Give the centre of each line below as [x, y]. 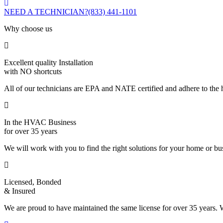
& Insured [20, 191]
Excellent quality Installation [49, 63]
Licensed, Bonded [33, 182]
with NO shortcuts [33, 72]
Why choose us [28, 29]
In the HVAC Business [40, 122]
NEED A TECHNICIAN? [46, 12]
